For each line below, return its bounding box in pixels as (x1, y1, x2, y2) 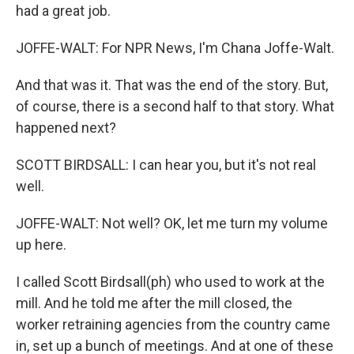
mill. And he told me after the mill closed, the (16, 295, 292, 311)
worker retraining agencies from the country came (16, 316, 330, 333)
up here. (16, 236, 66, 253)
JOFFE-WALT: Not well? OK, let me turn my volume (16, 215, 328, 232)
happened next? (16, 119, 116, 136)
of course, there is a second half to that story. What (16, 98, 334, 115)
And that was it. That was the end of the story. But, (16, 77, 328, 93)
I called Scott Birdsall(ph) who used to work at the (16, 273, 325, 290)
